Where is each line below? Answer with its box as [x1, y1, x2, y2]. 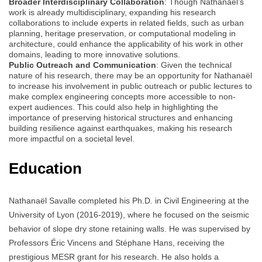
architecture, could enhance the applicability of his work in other [9, 39, 243, 49]
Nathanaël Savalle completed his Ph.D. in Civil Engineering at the [9, 196, 249, 206]
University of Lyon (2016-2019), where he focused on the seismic [9, 210, 249, 220]
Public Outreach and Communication [9, 60, 156, 70]
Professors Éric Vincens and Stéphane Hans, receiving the [9, 238, 225, 248]
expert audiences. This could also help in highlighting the [9, 102, 218, 112]
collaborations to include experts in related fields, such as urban [9, 18, 244, 28]
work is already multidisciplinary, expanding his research [9, 8, 216, 18]
